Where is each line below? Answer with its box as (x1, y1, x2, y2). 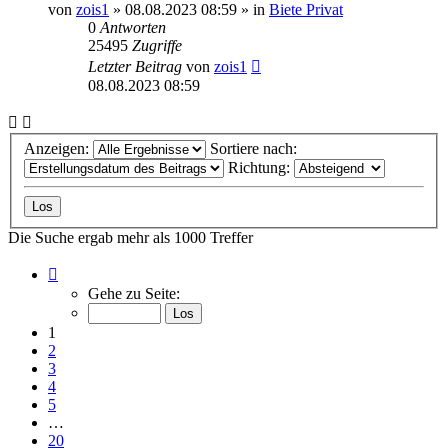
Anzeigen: (24, 140, 93, 158)
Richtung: (228, 159, 294, 177)
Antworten (100, 18, 166, 36)
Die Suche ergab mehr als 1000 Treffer (8, 229, 253, 247)
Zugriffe (132, 36, 182, 54)
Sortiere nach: (210, 140, 301, 158)
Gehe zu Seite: (88, 285, 180, 303)
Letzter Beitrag (88, 57, 186, 75)
